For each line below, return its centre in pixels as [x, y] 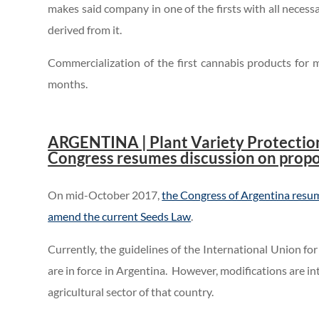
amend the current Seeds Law [120, 216]
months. [68, 84]
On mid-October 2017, [105, 195]
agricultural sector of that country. [131, 292]
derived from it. [85, 30]
